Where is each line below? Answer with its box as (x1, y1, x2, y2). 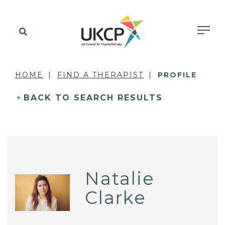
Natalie (85, 168, 155, 190)
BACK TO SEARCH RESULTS (24, 93, 163, 102)
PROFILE (158, 70, 197, 79)
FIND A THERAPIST (57, 70, 144, 79)
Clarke (85, 187, 147, 209)
